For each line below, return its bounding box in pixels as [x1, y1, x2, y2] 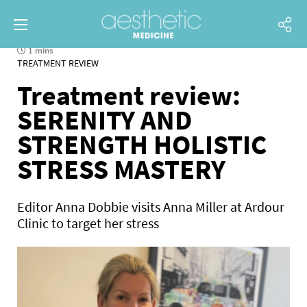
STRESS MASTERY [17, 152, 225, 186]
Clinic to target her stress [17, 214, 159, 232]
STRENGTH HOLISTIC [17, 127, 267, 162]
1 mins [26, 45, 53, 56]
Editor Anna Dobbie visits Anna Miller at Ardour [17, 198, 284, 215]
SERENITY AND [17, 103, 192, 137]
